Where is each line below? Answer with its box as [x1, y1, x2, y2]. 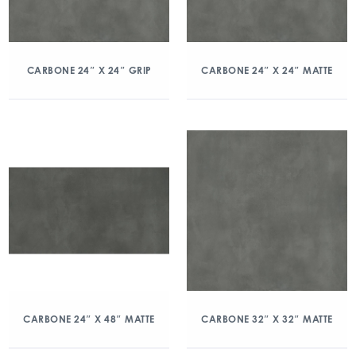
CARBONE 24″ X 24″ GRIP [26, 64, 152, 76]
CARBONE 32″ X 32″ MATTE [201, 313, 333, 325]
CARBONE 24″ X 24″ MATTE [201, 64, 333, 76]
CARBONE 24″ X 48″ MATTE [23, 313, 155, 325]
